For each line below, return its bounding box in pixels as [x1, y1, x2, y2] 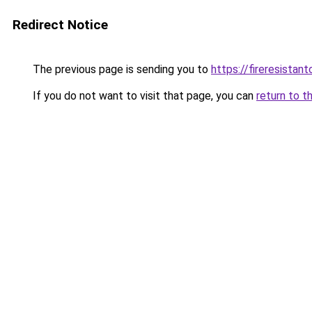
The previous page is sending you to [30, 63, 211, 76]
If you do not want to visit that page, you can [30, 89, 256, 102]
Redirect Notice [13, 17, 108, 33]
